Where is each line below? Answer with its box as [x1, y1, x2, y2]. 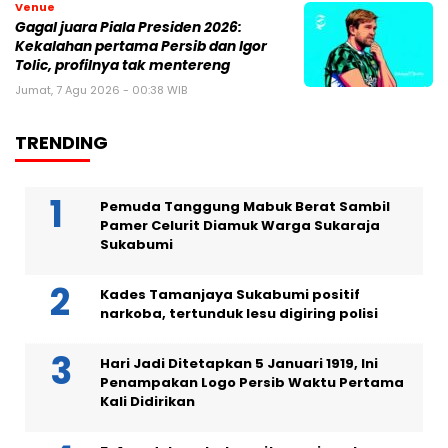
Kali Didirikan [100, 392, 195, 412]
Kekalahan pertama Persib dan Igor [15, 37, 267, 57]
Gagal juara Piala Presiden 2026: [15, 18, 242, 38]
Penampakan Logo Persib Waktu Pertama [100, 373, 404, 393]
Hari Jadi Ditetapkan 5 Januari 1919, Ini [100, 354, 378, 374]
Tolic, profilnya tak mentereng [15, 56, 230, 76]
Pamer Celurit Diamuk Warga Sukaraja [100, 216, 380, 236]
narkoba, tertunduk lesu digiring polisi [100, 304, 378, 324]
